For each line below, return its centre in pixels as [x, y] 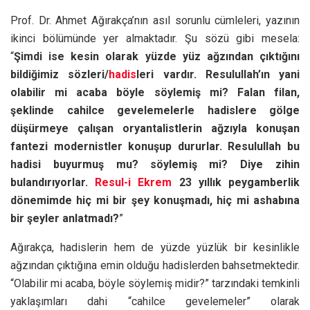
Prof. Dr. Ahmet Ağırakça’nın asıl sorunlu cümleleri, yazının [155, 20]
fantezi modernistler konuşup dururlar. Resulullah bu [155, 146]
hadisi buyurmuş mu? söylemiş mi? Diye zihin [155, 164]
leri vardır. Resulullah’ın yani [218, 74]
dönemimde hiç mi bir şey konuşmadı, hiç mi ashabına [155, 200]
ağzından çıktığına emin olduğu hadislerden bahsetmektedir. [155, 265]
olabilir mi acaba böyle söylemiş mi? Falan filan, [155, 92]
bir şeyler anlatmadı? [65, 218]
